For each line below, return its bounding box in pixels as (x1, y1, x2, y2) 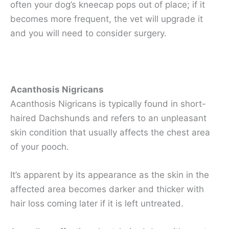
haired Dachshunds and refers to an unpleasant (10, 113, 207, 124)
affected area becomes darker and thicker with (10, 184, 204, 195)
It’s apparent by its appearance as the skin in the (10, 170, 209, 180)
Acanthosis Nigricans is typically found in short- (10, 99, 206, 109)
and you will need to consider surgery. (10, 28, 167, 38)
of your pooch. (10, 142, 69, 152)
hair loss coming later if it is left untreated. (10, 198, 184, 209)
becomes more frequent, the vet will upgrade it (10, 13, 203, 24)
